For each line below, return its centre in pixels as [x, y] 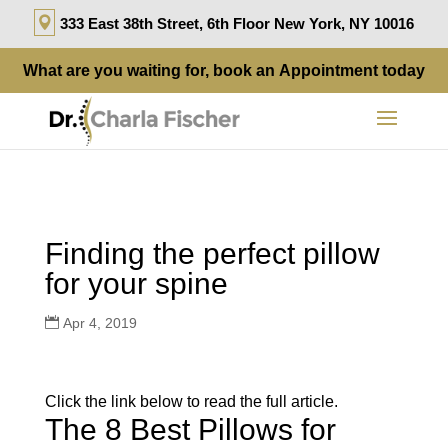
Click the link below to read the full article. [191, 401]
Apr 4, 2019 [99, 323]
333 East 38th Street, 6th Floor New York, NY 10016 [237, 23]
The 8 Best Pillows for [190, 429]
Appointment [328, 70]
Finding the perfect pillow [212, 253]
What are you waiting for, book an [151, 70]
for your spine [136, 283]
